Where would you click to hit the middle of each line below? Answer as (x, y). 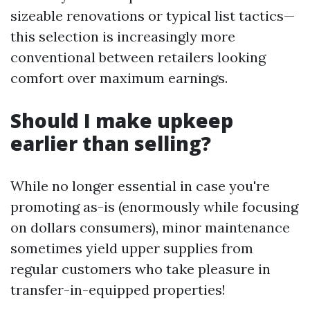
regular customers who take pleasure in (140, 269)
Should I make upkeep (122, 120)
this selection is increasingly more (123, 36)
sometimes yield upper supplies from (132, 248)
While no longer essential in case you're (140, 186)
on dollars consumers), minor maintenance (150, 227)
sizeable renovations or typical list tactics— (153, 16)
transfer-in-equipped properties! (118, 290)
